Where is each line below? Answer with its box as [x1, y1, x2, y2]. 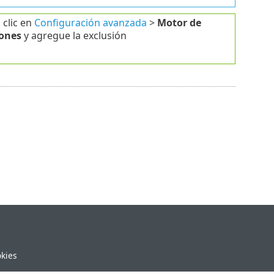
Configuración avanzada [34, 15, 147, 29]
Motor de [157, 15, 201, 29]
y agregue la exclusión [21, 28, 127, 42]
